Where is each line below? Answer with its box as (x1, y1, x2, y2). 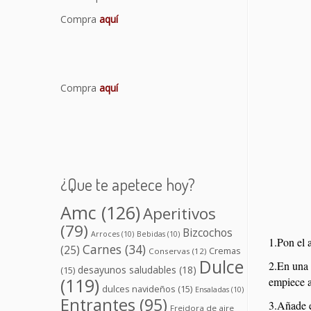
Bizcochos (183, 225, 233, 241)
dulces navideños (102, 283, 176, 296)
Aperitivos (143, 203, 216, 225)
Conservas (149, 246, 190, 257)
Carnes (83, 241, 121, 258)
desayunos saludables (78, 263, 176, 277)
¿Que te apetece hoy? (60, 174, 195, 196)
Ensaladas (195, 285, 229, 295)
